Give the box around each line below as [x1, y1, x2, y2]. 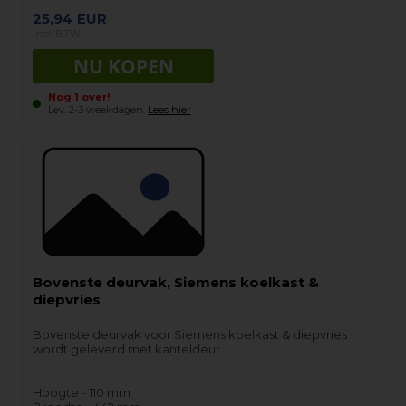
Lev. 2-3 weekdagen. [48, 103, 149, 117]
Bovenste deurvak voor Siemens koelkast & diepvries [33, 327, 348, 343]
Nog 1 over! [48, 91, 111, 104]
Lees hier [148, 103, 191, 117]
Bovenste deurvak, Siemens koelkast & [33, 274, 320, 292]
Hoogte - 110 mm [33, 385, 131, 401]
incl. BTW [33, 26, 82, 40]
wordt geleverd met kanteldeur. [33, 342, 224, 357]
